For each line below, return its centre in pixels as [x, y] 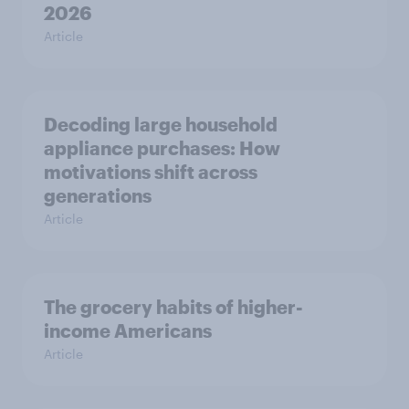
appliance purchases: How [162, 147]
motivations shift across [151, 171]
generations [98, 195]
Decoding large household [161, 124]
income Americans [128, 330]
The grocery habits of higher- [173, 306]
